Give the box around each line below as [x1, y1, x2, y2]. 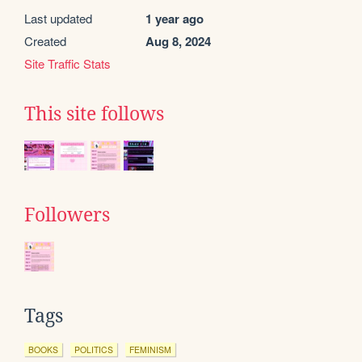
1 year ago [145, 9, 204, 27]
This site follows [24, 103, 164, 124]
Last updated [24, 9, 92, 27]
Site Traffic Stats [24, 54, 111, 72]
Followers [24, 204, 110, 225]
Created [24, 32, 66, 49]
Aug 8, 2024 [145, 32, 211, 50]
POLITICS [74, 343, 113, 356]
